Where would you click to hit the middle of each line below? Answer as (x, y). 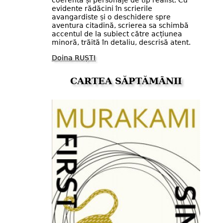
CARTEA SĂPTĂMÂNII (126, 81)
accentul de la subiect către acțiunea (117, 34)
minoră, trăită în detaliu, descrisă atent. (121, 42)
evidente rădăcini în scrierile (102, 8)
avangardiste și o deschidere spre (111, 17)
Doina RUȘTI (74, 58)
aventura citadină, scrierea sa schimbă (120, 25)
